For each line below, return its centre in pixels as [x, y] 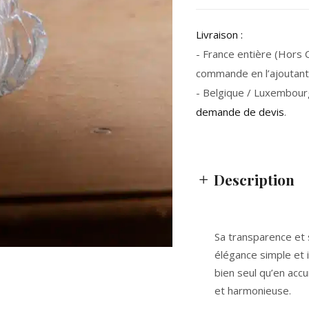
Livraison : [219, 34]
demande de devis [240, 112]
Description [254, 179]
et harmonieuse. [253, 290]
